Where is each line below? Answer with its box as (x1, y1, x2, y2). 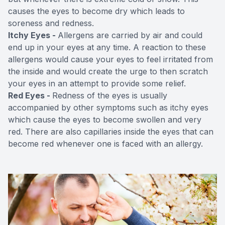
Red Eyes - (8, 90, 52, 100)
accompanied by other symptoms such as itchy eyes (8, 102, 208, 113)
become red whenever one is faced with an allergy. (8, 138, 203, 149)
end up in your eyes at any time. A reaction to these (8, 42, 206, 52)
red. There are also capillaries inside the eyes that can (8, 126, 213, 137)
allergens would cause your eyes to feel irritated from (8, 54, 213, 64)
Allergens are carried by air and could (58, 30, 202, 40)
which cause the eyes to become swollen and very (8, 114, 201, 125)
